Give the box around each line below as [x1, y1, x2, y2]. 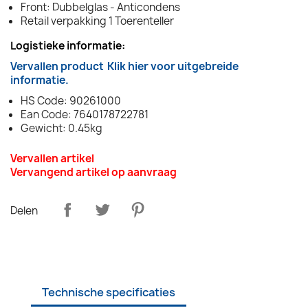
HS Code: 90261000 [21, 93, 121, 108]
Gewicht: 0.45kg [21, 120, 102, 135]
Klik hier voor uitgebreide [107, 58, 239, 74]
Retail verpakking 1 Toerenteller [21, 13, 174, 28]
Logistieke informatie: [10, 38, 125, 53]
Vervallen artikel [10, 151, 94, 166]
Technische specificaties [42, 284, 175, 300]
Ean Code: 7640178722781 [21, 107, 148, 122]
